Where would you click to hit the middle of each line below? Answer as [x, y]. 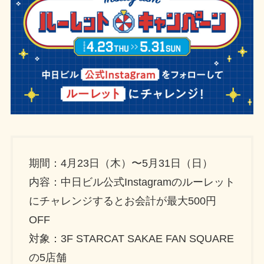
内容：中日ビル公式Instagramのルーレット [132, 182]
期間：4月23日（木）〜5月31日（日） [121, 163]
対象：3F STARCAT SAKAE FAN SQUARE [131, 238]
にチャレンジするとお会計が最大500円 [122, 201]
